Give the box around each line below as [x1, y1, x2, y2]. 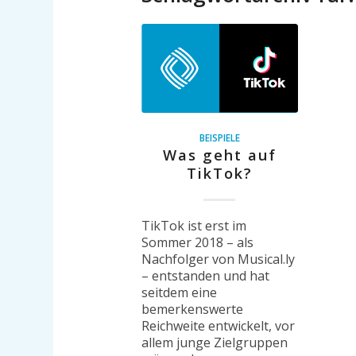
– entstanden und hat [141, 267, 269, 285]
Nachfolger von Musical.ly [141, 250, 295, 269]
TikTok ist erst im [141, 217, 246, 235]
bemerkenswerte [141, 300, 243, 319]
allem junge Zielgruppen [141, 334, 288, 352]
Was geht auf [162, 145, 277, 165]
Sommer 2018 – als [141, 234, 253, 252]
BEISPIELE [199, 131, 240, 145]
